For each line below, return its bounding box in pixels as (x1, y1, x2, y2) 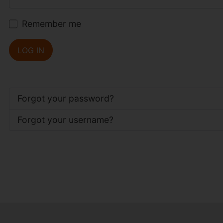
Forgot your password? (17, 93, 114, 104)
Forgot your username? (17, 114, 113, 125)
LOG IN (17, 45, 44, 55)
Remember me (21, 18, 81, 29)
